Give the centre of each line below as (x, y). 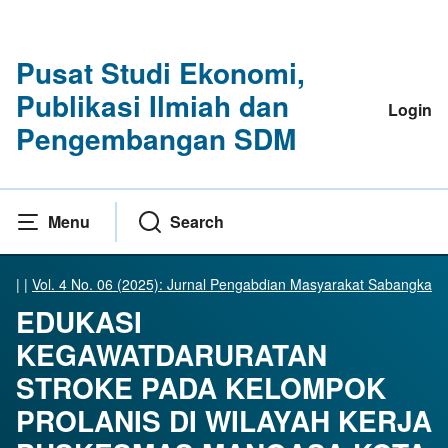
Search (197, 222)
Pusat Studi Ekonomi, (160, 72)
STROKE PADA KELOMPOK (201, 388)
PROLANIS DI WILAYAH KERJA (224, 421)
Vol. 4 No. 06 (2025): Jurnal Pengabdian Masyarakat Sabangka (232, 284)
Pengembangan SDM (156, 138)
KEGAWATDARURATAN (171, 355)
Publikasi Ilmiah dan (152, 105)
